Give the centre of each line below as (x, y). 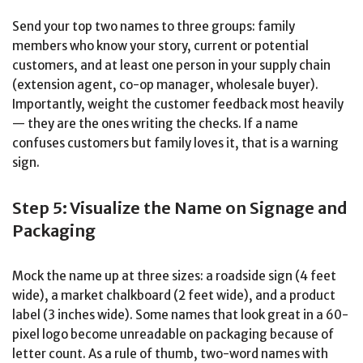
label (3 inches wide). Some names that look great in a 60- (180, 315)
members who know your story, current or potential (160, 46)
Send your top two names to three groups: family (154, 27)
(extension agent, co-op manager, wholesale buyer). (165, 85)
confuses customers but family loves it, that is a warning (175, 143)
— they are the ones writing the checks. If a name (155, 124)
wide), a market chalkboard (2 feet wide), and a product (174, 296)
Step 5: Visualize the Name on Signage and (180, 208)
